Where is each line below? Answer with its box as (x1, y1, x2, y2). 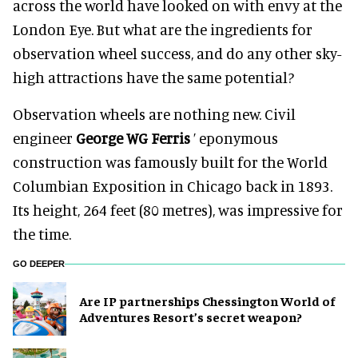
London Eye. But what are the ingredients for (13, 19, 312, 38)
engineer (13, 128, 76, 147)
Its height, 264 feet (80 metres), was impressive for (13, 200, 343, 219)
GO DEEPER (13, 258, 65, 268)
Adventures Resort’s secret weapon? (79, 308, 302, 325)
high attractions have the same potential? (13, 67, 294, 86)
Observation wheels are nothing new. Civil (13, 104, 296, 123)
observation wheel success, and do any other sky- (13, 43, 341, 62)
